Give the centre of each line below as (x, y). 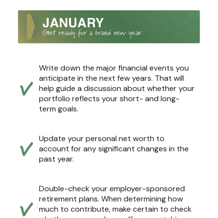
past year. (56, 159)
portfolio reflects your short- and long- (109, 98)
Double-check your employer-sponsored (112, 188)
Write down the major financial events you (114, 68)
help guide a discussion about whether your (117, 88)
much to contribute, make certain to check (115, 209)
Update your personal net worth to (102, 138)
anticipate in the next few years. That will (111, 78)
